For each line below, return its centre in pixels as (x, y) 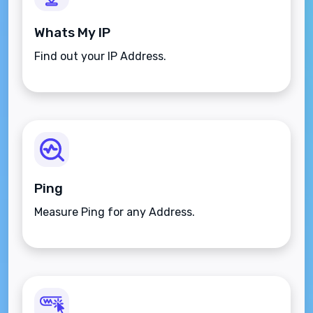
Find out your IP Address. (100, 56)
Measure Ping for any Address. (115, 212)
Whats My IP (72, 32)
